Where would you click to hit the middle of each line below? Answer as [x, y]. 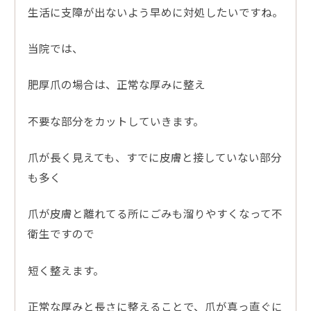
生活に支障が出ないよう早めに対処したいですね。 [155, 11]
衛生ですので [61, 234]
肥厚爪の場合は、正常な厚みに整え [116, 84]
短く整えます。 [66, 270]
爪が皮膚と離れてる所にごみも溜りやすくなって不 [155, 213]
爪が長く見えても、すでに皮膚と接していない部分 [154, 157]
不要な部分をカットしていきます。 [116, 120]
